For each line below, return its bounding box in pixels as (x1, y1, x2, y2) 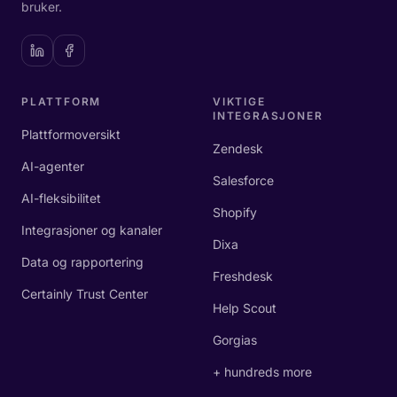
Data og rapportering (21, 254, 144, 269)
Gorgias (213, 332, 257, 347)
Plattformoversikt (21, 127, 121, 142)
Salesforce (213, 173, 274, 188)
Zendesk (213, 141, 263, 156)
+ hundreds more (213, 364, 312, 379)
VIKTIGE (213, 95, 266, 108)
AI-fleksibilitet (21, 191, 101, 206)
